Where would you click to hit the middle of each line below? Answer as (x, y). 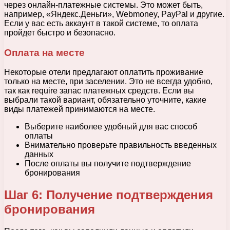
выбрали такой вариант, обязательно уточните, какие (105, 100)
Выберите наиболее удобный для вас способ (111, 127)
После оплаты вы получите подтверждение (108, 164)
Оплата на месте (44, 52)
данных (39, 155)
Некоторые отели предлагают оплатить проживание (104, 72)
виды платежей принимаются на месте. (80, 109)
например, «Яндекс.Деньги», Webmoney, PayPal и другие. (114, 14)
